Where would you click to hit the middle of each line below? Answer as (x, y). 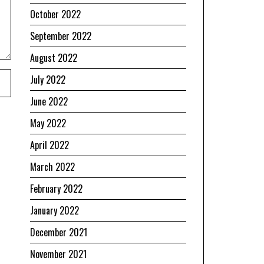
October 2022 (55, 14)
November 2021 (58, 254)
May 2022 (48, 123)
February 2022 (56, 188)
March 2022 (52, 166)
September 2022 (61, 36)
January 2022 (55, 210)
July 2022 (48, 79)
